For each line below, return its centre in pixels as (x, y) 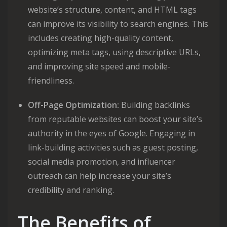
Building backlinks (155, 105)
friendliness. (51, 81)
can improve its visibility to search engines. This (118, 24)
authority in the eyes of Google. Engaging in (111, 133)
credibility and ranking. (71, 190)
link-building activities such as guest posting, (113, 147)
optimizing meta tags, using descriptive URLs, (114, 52)
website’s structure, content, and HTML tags (112, 10)
